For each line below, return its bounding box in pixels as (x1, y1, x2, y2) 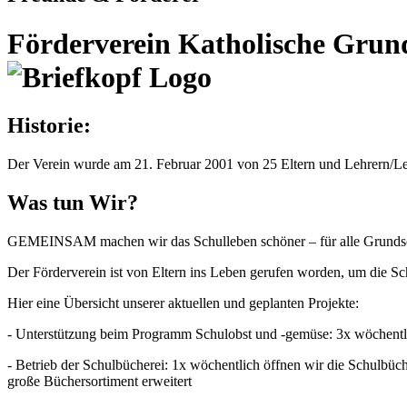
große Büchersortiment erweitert (7, 372, 192, 389)
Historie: (7, 114, 91, 138)
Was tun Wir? (7, 191, 138, 215)
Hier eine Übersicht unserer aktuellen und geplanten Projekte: (7, 294, 359, 311)
